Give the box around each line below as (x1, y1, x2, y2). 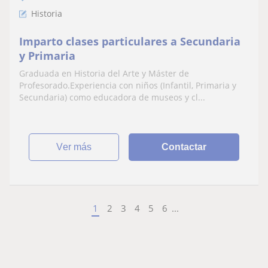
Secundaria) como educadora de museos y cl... (19, 91, 205, 103)
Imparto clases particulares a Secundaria (19, 33, 240, 48)
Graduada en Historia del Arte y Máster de (19, 67, 189, 79)
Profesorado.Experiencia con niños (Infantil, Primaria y (19, 79, 236, 91)
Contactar (162, 141, 207, 152)
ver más (63, 141, 92, 152)
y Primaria (19, 48, 75, 63)
